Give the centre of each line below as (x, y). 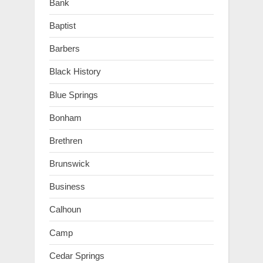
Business (67, 187)
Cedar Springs (77, 255)
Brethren (66, 140)
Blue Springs (74, 95)
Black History (75, 72)
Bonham (65, 117)
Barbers (65, 49)
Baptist (63, 26)
